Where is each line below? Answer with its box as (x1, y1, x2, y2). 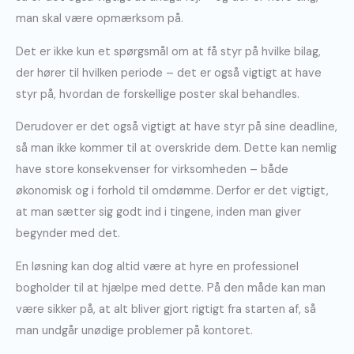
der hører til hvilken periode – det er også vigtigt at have (16, 65, 322, 81)
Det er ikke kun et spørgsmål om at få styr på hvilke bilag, (16, 43, 321, 59)
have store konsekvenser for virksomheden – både (16, 162, 288, 178)
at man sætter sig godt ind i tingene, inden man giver (16, 205, 301, 220)
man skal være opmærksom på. (16, 10, 183, 26)
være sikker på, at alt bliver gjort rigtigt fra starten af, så (16, 301, 316, 317)
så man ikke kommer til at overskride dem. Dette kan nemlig (16, 141, 337, 156)
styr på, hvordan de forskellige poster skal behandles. (16, 86, 299, 102)
